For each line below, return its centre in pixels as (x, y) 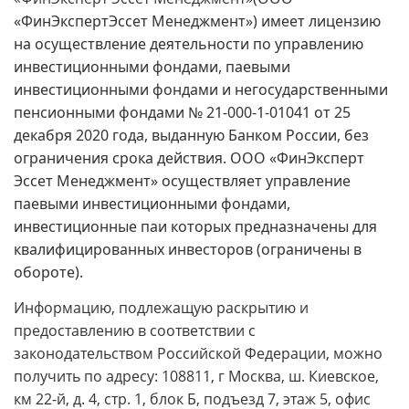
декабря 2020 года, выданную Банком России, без (191, 135)
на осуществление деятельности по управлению (189, 44)
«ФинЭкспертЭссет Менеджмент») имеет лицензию (197, 21)
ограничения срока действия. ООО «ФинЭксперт (189, 158)
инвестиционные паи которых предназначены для (195, 226)
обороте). (48, 272)
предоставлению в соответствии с (135, 330)
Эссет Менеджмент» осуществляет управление (182, 181)
